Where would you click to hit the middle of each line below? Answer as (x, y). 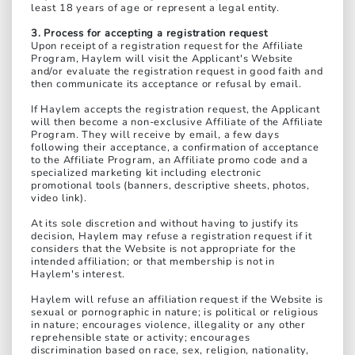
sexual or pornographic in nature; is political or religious (175, 313)
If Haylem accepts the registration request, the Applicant (176, 110)
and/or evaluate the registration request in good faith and (177, 72)
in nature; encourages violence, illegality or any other (168, 325)
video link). (59, 198)
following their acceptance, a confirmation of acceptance (175, 148)
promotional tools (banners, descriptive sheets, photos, (170, 186)
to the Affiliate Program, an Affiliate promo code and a (170, 160)
